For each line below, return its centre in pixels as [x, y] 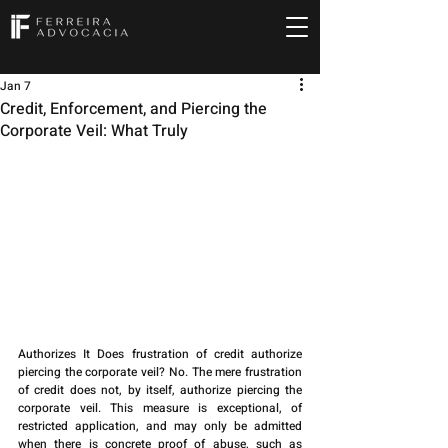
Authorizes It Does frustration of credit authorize [160, 354]
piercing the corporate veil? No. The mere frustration [160, 372]
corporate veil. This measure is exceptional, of [160, 408]
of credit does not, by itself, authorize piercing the [160, 390]
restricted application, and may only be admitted [160, 426]
